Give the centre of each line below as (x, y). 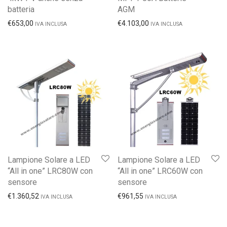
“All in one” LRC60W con (160, 171)
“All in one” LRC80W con (50, 171)
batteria (21, 10)
